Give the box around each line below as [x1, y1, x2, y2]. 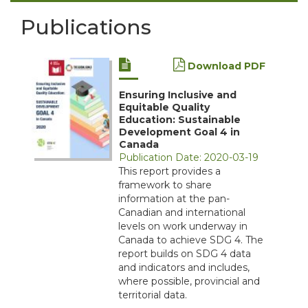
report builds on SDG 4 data [118, 247, 251, 261]
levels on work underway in [118, 220, 247, 233]
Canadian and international [118, 206, 245, 219]
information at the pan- [118, 192, 230, 206]
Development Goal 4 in [119, 126, 240, 139]
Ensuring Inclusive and [119, 89, 236, 102]
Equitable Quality [119, 101, 210, 114]
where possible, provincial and [118, 275, 260, 288]
